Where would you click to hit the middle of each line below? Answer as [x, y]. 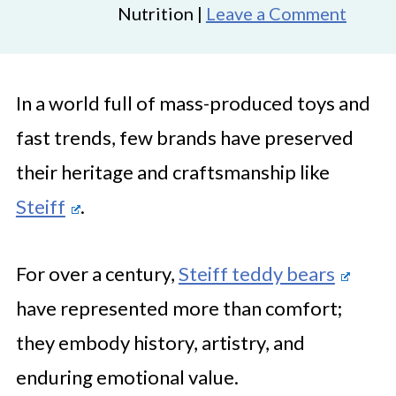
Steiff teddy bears [256, 274]
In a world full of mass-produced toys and [193, 103]
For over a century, [97, 274]
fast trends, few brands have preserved [184, 137]
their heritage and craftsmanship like [172, 172]
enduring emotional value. [127, 377]
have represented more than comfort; [179, 308]
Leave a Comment [276, 13]
